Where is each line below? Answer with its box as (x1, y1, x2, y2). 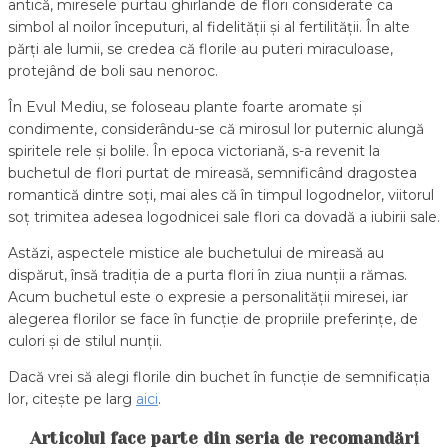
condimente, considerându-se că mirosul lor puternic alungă (8, 119, 424, 138)
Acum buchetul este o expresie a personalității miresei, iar (8, 287, 408, 306)
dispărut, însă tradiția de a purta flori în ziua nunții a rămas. (8, 265, 407, 284)
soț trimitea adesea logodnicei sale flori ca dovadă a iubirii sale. (8, 207, 440, 226)
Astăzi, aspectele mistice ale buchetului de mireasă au (8, 243, 384, 262)
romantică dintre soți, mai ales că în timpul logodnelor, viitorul (8, 185, 434, 204)
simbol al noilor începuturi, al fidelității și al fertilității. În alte (8, 17, 410, 36)
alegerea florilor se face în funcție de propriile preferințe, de (8, 309, 418, 328)
